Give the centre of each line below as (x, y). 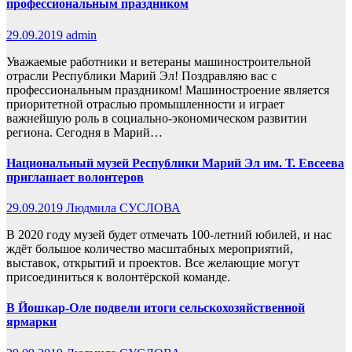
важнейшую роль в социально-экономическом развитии (157, 118)
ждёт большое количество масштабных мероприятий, (150, 249)
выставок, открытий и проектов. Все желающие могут (153, 263)
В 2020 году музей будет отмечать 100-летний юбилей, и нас (169, 235)
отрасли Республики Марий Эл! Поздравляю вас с (141, 75)
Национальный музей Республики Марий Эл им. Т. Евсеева (175, 163)
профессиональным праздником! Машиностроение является (168, 90)
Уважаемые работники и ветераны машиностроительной (159, 61)
